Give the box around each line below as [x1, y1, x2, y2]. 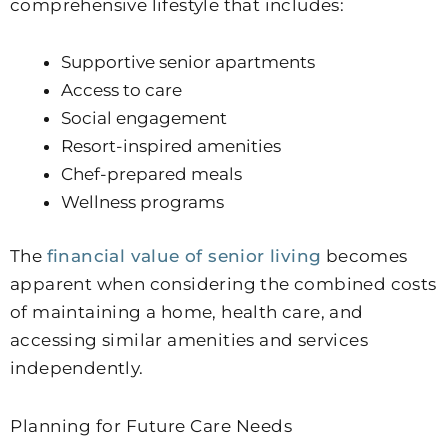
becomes [321, 245, 408, 266]
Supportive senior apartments [61, 52, 315, 73]
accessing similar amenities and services [10, 329, 368, 350]
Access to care [61, 80, 182, 101]
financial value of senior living [46, 245, 322, 266]
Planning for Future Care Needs [10, 415, 292, 436]
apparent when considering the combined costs [10, 273, 437, 294]
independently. [10, 357, 144, 378]
